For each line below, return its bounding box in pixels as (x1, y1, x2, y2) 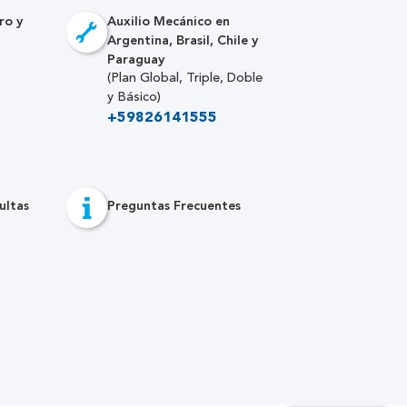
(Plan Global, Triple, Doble (106, 72, 263, 84)
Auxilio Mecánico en (106, 14, 230, 29)
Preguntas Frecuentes (106, 198, 241, 213)
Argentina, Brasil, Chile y (106, 33, 258, 48)
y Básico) (106, 91, 161, 104)
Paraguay (106, 52, 164, 67)
